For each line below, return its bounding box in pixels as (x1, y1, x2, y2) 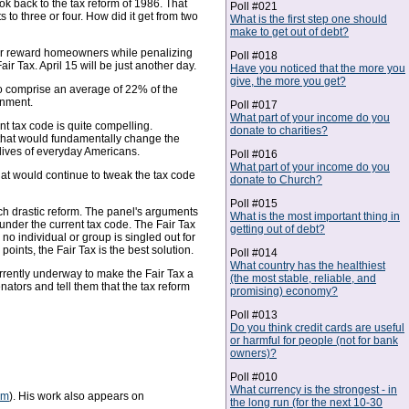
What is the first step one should (230, 13, 387, 26)
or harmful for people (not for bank (230, 334, 398, 347)
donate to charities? (230, 124, 328, 137)
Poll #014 (230, 246, 278, 259)
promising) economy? (230, 285, 338, 298)
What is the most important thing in (230, 210, 400, 223)
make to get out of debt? (230, 26, 349, 38)
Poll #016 (230, 148, 278, 161)
